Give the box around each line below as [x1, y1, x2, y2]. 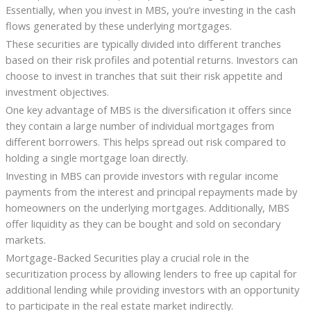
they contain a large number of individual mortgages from [5, 119, 274, 133]
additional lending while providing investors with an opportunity [5, 283, 299, 297]
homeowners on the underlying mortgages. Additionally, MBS [5, 201, 289, 215]
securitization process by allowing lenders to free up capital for [5, 267, 297, 281]
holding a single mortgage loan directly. [5, 151, 188, 165]
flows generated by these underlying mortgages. [5, 19, 232, 33]
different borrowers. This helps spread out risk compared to [5, 135, 286, 149]
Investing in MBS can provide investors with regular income [5, 169, 278, 183]
